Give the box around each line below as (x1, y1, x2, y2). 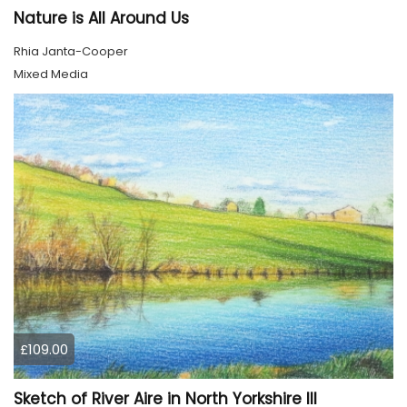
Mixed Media (14, 65, 88, 84)
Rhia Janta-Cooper (14, 43, 128, 61)
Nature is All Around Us (14, 7, 189, 30)
